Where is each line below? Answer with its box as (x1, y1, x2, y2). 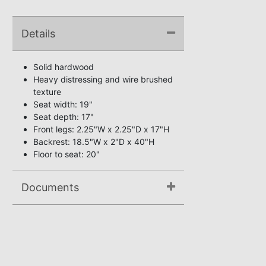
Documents (21, 181, 79, 194)
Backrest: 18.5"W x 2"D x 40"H (33, 137, 154, 147)
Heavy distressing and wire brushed (33, 74, 173, 84)
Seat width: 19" (33, 99, 93, 109)
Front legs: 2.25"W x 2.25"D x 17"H (33, 124, 169, 134)
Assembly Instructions (24, 220, 123, 232)
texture (33, 87, 61, 97)
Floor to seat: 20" (33, 149, 100, 159)
